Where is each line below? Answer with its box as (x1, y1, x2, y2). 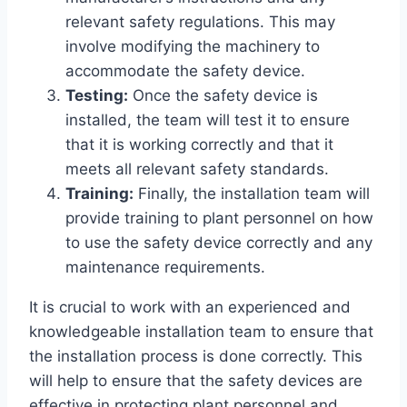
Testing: (65, 85, 128, 104)
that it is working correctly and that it (65, 134, 333, 154)
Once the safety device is (128, 85, 318, 104)
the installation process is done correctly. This (29, 346, 362, 365)
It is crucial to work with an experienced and (29, 297, 351, 316)
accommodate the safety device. (65, 61, 305, 80)
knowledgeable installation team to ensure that (29, 322, 373, 341)
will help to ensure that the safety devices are (29, 371, 362, 390)
